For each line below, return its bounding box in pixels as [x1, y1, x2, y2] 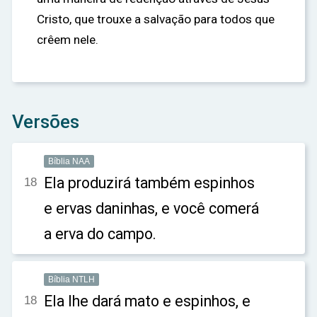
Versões [12, 111, 79, 132]
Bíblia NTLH [48, 275, 95, 284]
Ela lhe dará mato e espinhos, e [44, 292, 250, 310]
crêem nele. [37, 33, 98, 47]
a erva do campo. [44, 225, 156, 243]
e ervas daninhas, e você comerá [44, 200, 259, 217]
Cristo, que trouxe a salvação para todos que [37, 12, 275, 26]
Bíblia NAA [48, 156, 90, 166]
